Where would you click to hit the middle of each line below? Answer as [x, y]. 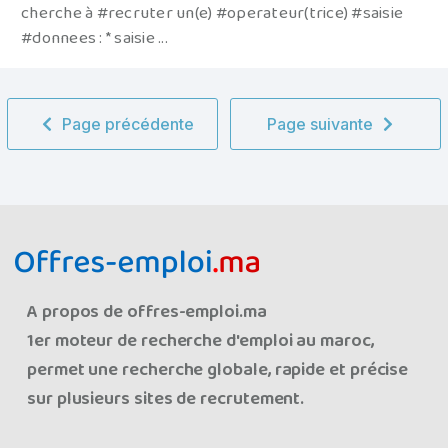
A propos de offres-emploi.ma [147, 311]
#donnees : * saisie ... [94, 38]
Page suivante [320, 124]
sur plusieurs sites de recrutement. [166, 398]
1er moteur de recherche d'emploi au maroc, [200, 340]
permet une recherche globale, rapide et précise [218, 369]
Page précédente [127, 124]
